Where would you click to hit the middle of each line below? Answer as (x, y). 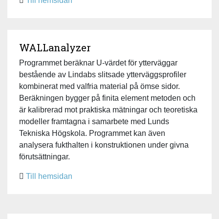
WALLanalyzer (55, 47)
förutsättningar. (44, 156)
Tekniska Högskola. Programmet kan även (92, 133)
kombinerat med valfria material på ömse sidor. (99, 86)
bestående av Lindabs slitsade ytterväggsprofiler (103, 74)
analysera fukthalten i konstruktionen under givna (104, 145)
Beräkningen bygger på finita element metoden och (107, 98)
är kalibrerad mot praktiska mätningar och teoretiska (108, 109)
